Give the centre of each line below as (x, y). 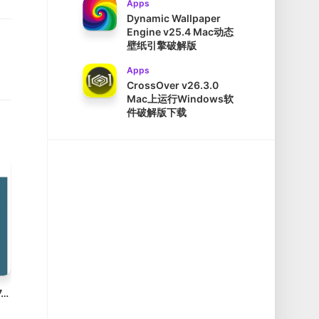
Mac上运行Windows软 (180, 99)
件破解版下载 (157, 113)
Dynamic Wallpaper (174, 19)
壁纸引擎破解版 (162, 46)
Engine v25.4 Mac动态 (180, 32)
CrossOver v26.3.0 (173, 85)
